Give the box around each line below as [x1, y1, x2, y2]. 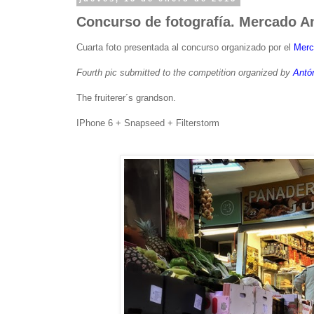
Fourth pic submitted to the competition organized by [76, 67, 293, 78]
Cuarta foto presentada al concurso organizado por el [76, 41, 294, 53]
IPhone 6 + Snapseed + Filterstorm [76, 117, 219, 128]
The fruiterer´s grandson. [76, 92, 176, 103]
